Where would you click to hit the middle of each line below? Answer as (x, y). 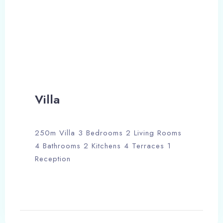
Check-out (53, 19)
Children (127, 60)
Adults (47, 60)
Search (119, 86)
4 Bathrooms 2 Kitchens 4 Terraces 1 (103, 146)
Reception (53, 159)
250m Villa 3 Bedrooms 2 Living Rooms (108, 133)
